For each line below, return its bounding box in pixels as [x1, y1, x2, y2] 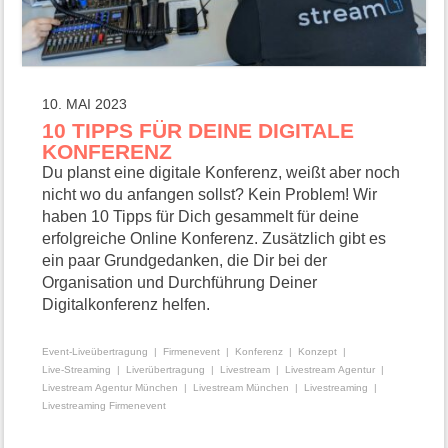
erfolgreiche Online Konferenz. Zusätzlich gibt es [42, 229, 387, 247]
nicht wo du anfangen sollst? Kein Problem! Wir [42, 185, 378, 203]
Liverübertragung [126, 363, 206, 375]
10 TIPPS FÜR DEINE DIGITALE [42, 118, 355, 142]
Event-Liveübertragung [42, 345, 149, 357]
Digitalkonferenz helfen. [42, 295, 211, 313]
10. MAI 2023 [42, 96, 128, 112]
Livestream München [193, 381, 290, 393]
